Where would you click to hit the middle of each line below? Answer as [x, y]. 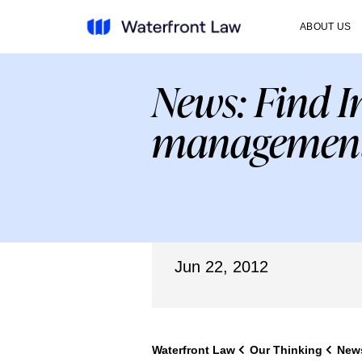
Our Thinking [286, 350]
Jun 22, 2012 [221, 267]
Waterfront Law [193, 350]
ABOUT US [326, 27]
